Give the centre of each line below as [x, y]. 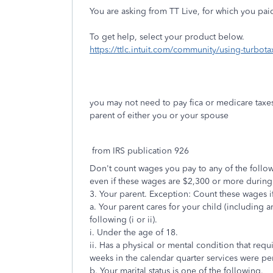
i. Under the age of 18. [134, 232]
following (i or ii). [123, 220]
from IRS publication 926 [139, 151]
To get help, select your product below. [167, 37]
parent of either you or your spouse [159, 115]
